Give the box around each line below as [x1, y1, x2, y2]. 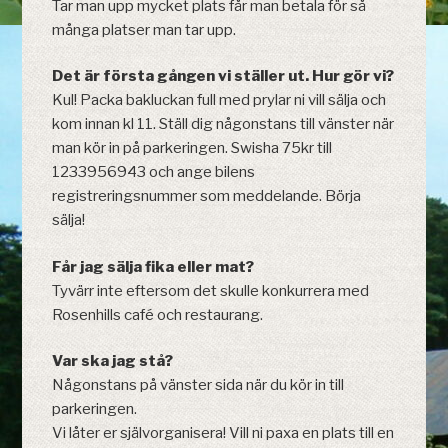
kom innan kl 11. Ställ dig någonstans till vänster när [52, 115, 395, 134]
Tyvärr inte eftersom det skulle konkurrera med [52, 281, 370, 300]
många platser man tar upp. [52, 20, 237, 39]
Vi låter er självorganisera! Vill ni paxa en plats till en [52, 424, 395, 443]
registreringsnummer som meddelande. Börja [52, 187, 362, 206]
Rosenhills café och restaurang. [52, 305, 264, 324]
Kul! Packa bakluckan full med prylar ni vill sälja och [52, 91, 387, 110]
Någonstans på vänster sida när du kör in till [52, 376, 345, 395]
